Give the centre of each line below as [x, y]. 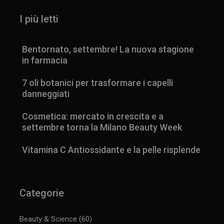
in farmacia [45, 60]
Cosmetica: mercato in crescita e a [93, 116]
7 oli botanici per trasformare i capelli [98, 83]
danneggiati [46, 94]
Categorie [42, 193]
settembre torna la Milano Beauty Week [102, 127]
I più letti [39, 19]
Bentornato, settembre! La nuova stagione [108, 49]
